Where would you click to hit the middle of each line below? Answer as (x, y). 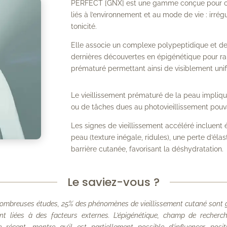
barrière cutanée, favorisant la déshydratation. (147, 149)
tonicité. (84, 27)
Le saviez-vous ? (113, 182)
